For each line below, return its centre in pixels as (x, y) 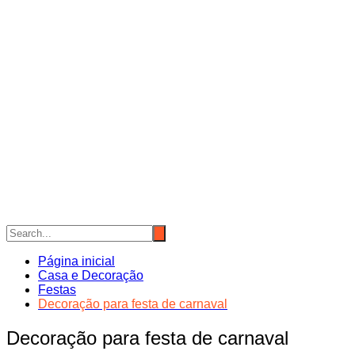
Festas (57, 290)
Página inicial (76, 261)
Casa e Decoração (91, 275)
